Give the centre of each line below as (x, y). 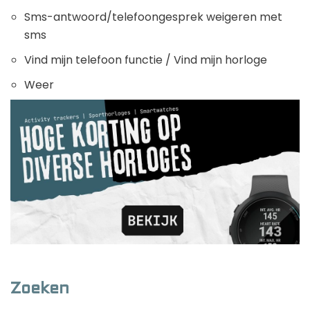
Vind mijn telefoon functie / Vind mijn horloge (146, 60)
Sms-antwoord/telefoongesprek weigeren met (153, 17)
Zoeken (40, 290)
